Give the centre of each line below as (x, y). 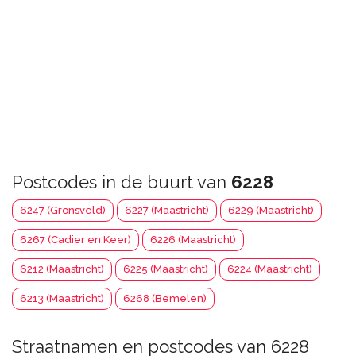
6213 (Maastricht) (62, 298)
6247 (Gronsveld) (63, 210)
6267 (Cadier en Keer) (75, 240)
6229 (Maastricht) (271, 210)
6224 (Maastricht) (270, 269)
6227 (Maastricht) (167, 210)
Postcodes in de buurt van (122, 182)
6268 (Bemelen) (165, 298)
